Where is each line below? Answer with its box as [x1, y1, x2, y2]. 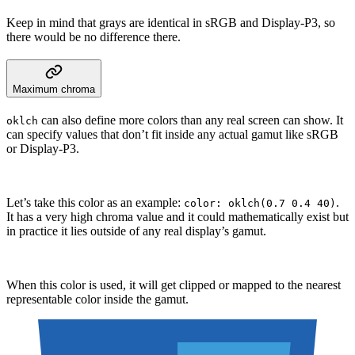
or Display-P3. [6, 142, 79, 156]
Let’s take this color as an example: [6, 196, 184, 210]
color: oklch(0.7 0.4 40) [184, 197, 336, 210]
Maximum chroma [13, 83, 95, 96]
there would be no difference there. [6, 29, 181, 44]
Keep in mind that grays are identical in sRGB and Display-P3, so [6, 15, 335, 29]
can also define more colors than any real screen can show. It [38, 113, 343, 128]
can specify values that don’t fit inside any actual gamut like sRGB [6, 128, 338, 142]
